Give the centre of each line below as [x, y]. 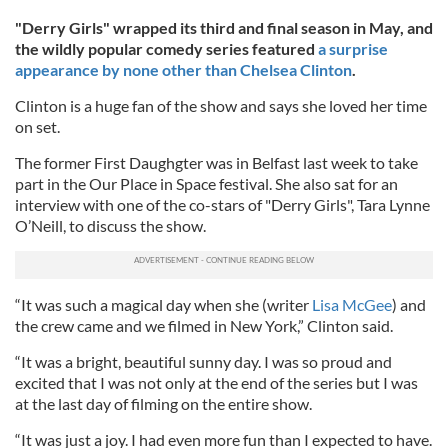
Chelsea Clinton [294, 69]
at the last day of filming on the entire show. [163, 403]
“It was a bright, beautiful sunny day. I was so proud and [203, 361]
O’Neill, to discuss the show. [110, 225]
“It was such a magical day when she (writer [163, 304]
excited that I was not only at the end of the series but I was [216, 382]
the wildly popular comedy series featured [166, 48]
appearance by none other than [126, 69]
